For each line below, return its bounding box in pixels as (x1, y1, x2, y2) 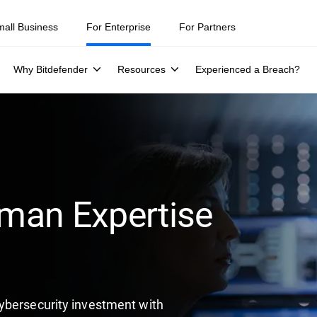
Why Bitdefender (13, 64, 88, 75)
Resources (117, 64, 166, 75)
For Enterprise (86, 21, 151, 33)
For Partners (179, 21, 236, 33)
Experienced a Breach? (195, 64, 300, 75)
